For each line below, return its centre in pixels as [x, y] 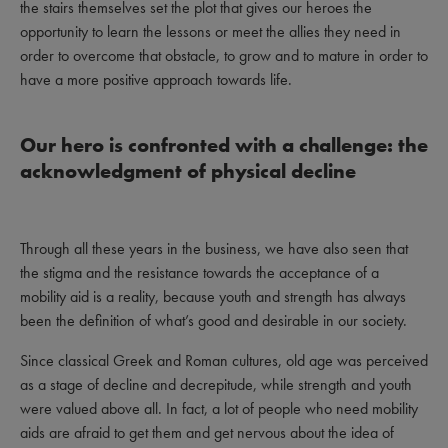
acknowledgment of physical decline [188, 171]
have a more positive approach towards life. [156, 79]
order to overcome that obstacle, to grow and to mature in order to [224, 55]
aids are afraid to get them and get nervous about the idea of [207, 432]
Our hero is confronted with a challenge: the [224, 145]
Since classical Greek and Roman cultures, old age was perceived [224, 360]
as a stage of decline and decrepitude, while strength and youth [216, 384]
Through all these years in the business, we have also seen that [214, 248]
